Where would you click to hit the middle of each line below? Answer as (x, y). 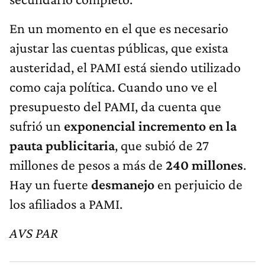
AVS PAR (34, 232)
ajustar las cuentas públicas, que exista (119, 47)
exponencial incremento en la (150, 125)
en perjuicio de (200, 184)
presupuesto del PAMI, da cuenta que (115, 106)
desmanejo (124, 184)
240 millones (204, 164)
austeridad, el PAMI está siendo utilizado (125, 67)
